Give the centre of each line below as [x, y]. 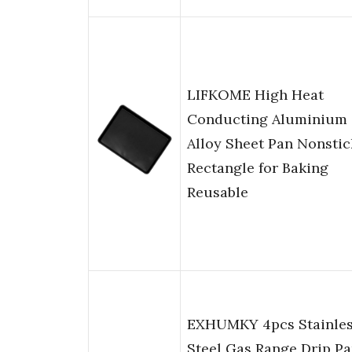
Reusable [218, 192]
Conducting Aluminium [267, 119]
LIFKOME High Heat [255, 95]
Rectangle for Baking [258, 168]
